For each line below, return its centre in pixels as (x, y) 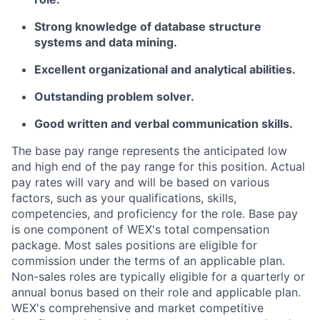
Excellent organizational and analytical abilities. (165, 69)
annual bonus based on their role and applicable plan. (156, 292)
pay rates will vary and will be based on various (140, 182)
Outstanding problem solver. (114, 96)
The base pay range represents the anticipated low (149, 151)
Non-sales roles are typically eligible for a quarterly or (158, 276)
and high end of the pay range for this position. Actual (158, 166)
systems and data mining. (106, 42)
